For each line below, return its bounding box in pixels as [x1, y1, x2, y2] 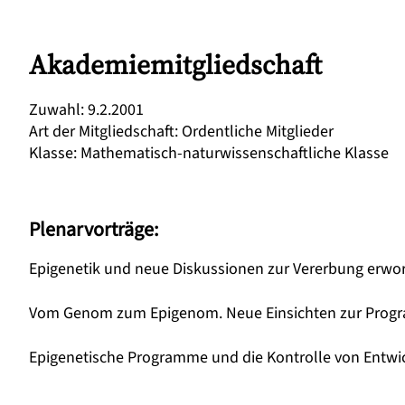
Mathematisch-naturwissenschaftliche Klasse [80, 142, 389, 165]
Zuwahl [29, 99, 80, 121]
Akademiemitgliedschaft [29, 46, 322, 83]
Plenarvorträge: [29, 215, 158, 244]
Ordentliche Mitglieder [182, 120, 334, 143]
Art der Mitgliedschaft [29, 120, 174, 143]
